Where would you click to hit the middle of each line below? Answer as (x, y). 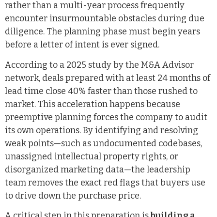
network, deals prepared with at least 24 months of (108, 78)
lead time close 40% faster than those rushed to (101, 91)
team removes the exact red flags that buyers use (105, 182)
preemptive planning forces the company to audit (106, 117)
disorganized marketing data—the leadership (98, 169)
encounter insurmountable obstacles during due (105, 19)
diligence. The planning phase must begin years (102, 32)
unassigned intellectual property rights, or (92, 156)
